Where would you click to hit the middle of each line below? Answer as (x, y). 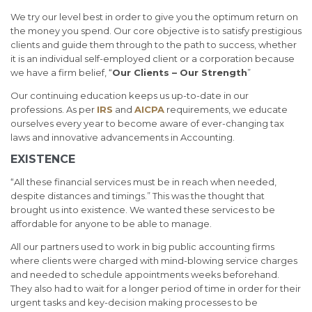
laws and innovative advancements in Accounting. (123, 138)
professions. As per (54, 110)
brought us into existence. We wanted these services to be (143, 210)
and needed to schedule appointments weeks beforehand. (145, 275)
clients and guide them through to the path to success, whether (154, 45)
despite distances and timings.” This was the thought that (138, 196)
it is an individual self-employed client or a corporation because (153, 59)
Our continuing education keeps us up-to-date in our (130, 96)
